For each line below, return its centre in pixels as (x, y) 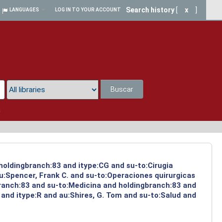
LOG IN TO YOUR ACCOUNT (88, 10)
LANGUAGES (24, 10)
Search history (150, 10)
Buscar (122, 89)
